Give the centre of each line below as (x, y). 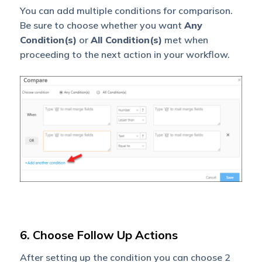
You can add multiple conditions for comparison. (126, 11)
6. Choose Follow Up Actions (99, 235)
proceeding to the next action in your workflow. (125, 55)
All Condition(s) (126, 40)
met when (185, 40)
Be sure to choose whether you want (102, 25)
